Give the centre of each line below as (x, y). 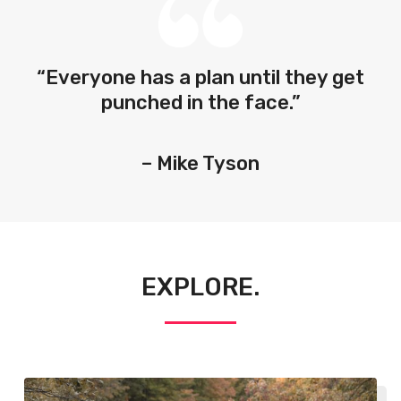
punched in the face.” (200, 102)
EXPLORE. (200, 286)
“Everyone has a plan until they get (200, 77)
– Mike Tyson (200, 163)
